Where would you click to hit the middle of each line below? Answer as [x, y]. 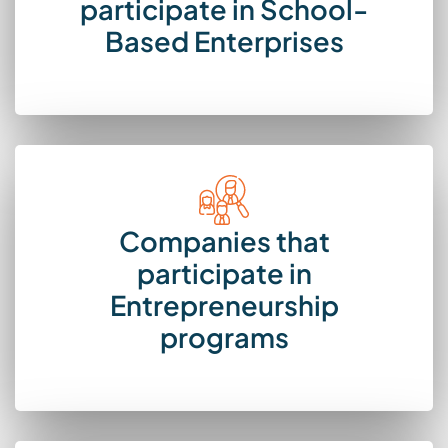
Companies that [224, 241]
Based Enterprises [224, 41]
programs [224, 337]
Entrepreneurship [224, 305]
